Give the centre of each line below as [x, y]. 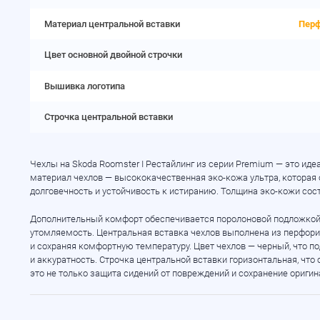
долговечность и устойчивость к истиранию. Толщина [145, 191]
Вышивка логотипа [84, 86]
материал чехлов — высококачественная [119, 178]
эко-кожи [280, 191]
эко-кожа [228, 178]
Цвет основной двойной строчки [113, 55]
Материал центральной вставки [112, 24]
